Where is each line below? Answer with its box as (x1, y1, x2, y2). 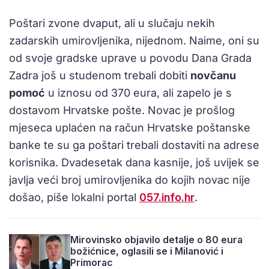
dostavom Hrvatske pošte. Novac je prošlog (9, 104, 235, 117)
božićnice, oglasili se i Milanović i (70, 245, 223, 258)
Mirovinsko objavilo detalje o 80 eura (70, 234, 243, 246)
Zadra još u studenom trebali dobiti (9, 69, 190, 82)
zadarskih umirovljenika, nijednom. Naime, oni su (9, 34, 259, 47)
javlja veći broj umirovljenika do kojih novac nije (9, 174, 250, 187)
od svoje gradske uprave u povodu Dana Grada (9, 52, 252, 65)
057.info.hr (139, 191, 195, 204)
